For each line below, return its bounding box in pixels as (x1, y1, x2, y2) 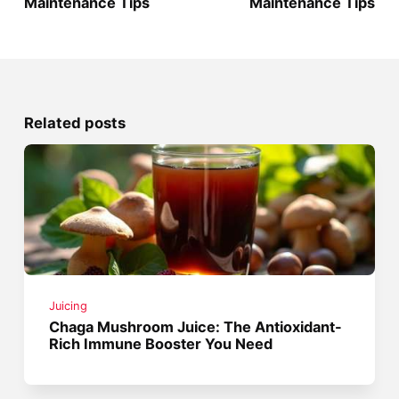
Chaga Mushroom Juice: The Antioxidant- (49, 317, 343, 336)
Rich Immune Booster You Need (49, 334, 273, 353)
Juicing (49, 298, 88, 313)
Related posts (23, 113, 126, 132)
